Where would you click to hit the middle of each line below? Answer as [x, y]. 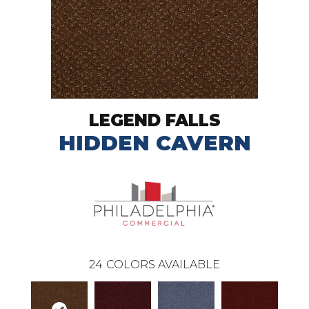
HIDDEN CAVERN [154, 143]
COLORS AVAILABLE [163, 264]
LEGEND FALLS [154, 120]
